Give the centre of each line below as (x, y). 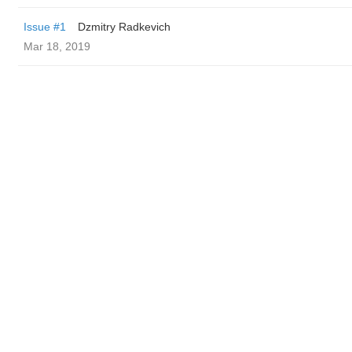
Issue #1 (45, 27)
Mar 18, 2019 (57, 46)
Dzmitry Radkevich (124, 27)
